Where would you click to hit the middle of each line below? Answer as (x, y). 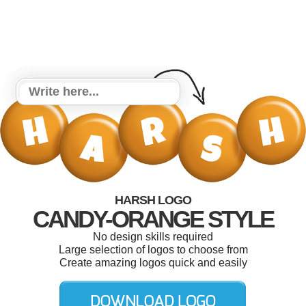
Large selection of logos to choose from (153, 250)
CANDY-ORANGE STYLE (153, 219)
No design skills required (153, 237)
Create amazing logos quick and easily (153, 263)
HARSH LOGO (153, 200)
